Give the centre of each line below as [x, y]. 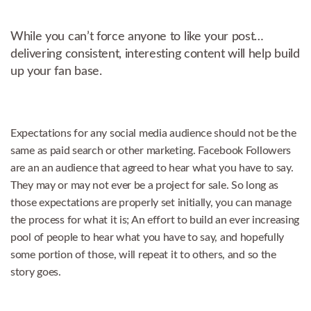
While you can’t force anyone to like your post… [137, 36]
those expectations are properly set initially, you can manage [151, 202]
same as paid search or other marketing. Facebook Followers [151, 150]
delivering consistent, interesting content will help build [155, 53]
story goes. [36, 272]
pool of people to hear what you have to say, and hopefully [148, 237]
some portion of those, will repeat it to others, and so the [143, 254]
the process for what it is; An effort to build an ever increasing [155, 220]
